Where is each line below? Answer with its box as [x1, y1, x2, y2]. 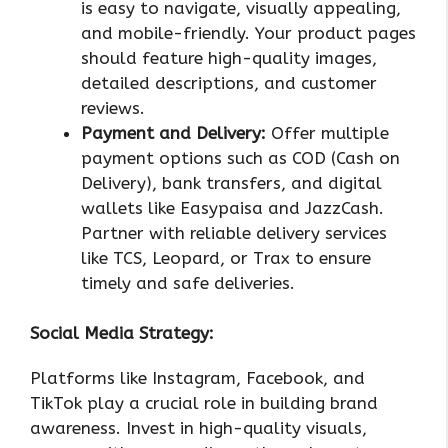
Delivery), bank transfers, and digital [81, 172, 382, 193]
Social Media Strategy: [30, 323, 214, 344]
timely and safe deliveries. [81, 272, 295, 293]
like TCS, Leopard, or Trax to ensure [81, 247, 371, 268]
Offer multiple [266, 122, 389, 143]
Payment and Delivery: [81, 122, 266, 143]
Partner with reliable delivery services [81, 222, 387, 243]
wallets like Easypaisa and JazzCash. [81, 197, 384, 218]
